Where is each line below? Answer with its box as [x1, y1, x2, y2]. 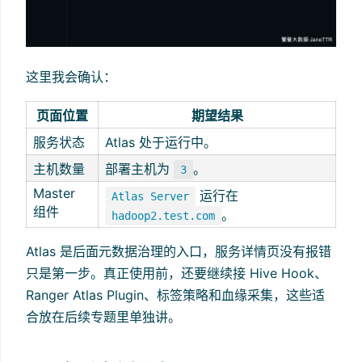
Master [33, 185, 75, 202]
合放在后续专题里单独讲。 [26, 309, 181, 326]
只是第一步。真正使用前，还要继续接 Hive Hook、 [26, 265, 327, 282]
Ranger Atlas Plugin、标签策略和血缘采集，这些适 [26, 287, 325, 304]
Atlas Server [112, 190, 189, 204]
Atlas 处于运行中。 [105, 134, 217, 151]
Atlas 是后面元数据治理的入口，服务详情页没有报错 [26, 243, 331, 260]
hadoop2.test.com [112, 209, 215, 223]
